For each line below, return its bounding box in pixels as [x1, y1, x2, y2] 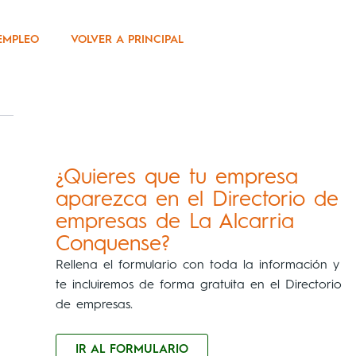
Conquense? [55, 233, 170, 255]
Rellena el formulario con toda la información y [55, 258, 339, 272]
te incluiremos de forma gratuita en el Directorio [55, 278, 342, 292]
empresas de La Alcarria [55, 211, 294, 233]
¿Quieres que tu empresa [55, 166, 298, 188]
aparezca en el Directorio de [55, 188, 339, 211]
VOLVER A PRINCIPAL [70, 34, 184, 46]
